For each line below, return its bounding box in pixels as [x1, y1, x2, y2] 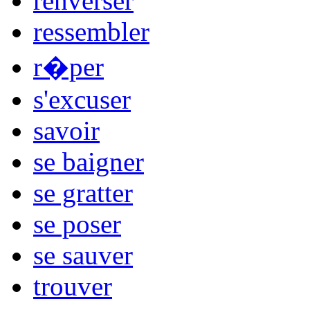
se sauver [33, 239, 133, 270]
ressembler [33, 16, 149, 46]
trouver [33, 271, 112, 301]
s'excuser [33, 84, 131, 114]
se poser [33, 208, 121, 239]
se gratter [33, 177, 133, 208]
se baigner [33, 146, 144, 176]
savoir [33, 115, 100, 145]
